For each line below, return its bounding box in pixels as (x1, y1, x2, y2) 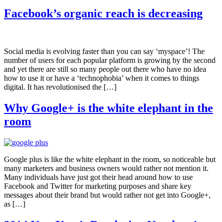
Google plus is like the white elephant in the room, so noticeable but (4, 155, 216, 164)
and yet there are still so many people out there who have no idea (4, 64, 206, 73)
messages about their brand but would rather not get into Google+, (4, 190, 211, 199)
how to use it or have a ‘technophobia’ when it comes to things (4, 73, 199, 82)
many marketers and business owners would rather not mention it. (4, 164, 209, 172)
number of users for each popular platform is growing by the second (4, 55, 216, 64)
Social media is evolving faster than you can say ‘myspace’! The (4, 47, 205, 55)
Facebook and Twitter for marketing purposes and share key (4, 181, 191, 190)
